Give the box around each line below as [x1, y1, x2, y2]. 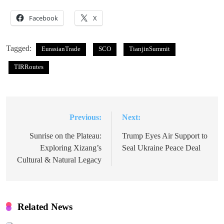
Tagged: [6, 43, 33, 52]
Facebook [29, 13, 58, 22]
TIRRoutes [14, 62, 43, 70]
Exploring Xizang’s [40, 143, 101, 152]
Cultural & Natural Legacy [17, 155, 101, 164]
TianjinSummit [129, 44, 170, 52]
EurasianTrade [41, 44, 80, 52]
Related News [17, 201, 72, 212]
